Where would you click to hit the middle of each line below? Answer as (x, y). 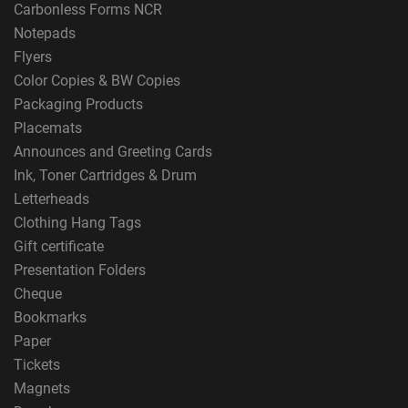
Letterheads (51, 199)
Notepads (45, 33)
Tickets (37, 365)
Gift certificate (59, 246)
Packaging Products (78, 104)
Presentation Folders (80, 270)
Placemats (48, 128)
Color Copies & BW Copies (97, 81)
